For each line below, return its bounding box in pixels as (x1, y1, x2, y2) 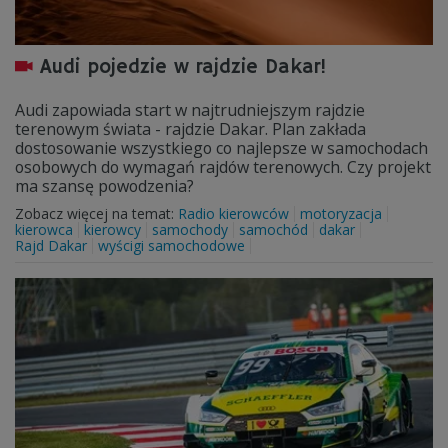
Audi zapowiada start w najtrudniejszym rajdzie (15, 99, 365, 121)
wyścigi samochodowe (98, 236, 245, 255)
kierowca (15, 220, 73, 239)
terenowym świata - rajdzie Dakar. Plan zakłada (15, 118, 366, 140)
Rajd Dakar (15, 236, 87, 255)
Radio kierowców (178, 204, 289, 223)
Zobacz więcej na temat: (15, 204, 178, 223)
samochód (239, 220, 308, 239)
